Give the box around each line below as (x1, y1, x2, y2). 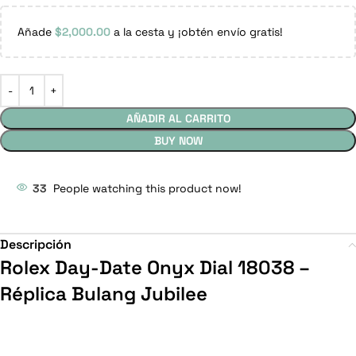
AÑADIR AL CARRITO (126, 111, 230, 126)
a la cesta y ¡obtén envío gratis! (110, 25, 283, 40)
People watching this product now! (53, 181, 242, 196)
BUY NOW (153, 133, 203, 149)
